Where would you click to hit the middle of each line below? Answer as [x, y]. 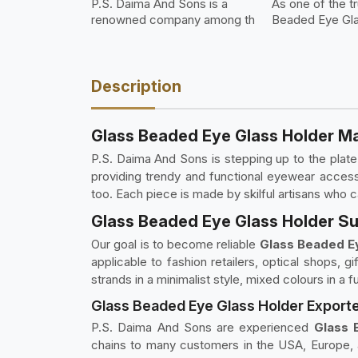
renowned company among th [173, 19]
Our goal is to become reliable [175, 244]
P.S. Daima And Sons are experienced [203, 327]
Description [136, 86]
